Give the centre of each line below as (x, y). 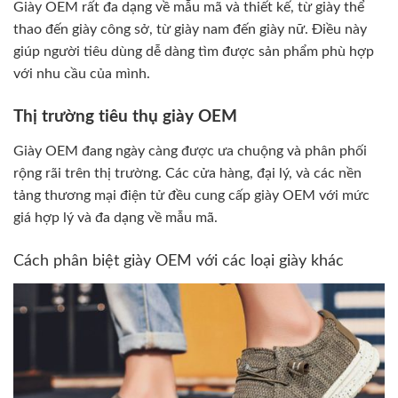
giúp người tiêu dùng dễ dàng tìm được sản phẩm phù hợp (194, 51)
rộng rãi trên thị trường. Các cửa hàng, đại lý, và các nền (187, 173)
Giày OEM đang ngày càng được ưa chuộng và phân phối (190, 151)
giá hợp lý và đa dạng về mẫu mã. (115, 217)
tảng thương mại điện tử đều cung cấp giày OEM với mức (191, 195)
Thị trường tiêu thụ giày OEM (125, 117)
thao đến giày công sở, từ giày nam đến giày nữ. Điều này (190, 29)
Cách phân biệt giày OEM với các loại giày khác (179, 261)
